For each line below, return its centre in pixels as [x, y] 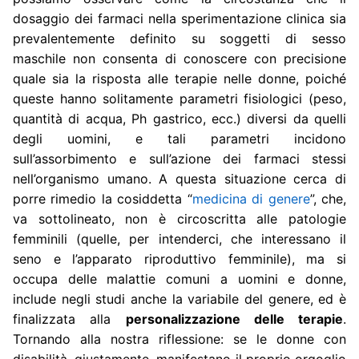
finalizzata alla [69, 319]
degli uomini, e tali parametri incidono [179, 138]
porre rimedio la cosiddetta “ [103, 198]
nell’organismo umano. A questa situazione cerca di [179, 178]
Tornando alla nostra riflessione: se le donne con [179, 339]
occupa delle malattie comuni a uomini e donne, [179, 278]
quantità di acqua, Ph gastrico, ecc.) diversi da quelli [179, 118]
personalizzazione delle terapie [234, 319]
